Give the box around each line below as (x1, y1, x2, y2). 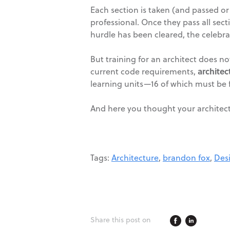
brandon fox (162, 152, 210, 164)
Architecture (111, 152, 159, 164)
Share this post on (90, 214, 150, 225)
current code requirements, (90, 66, 198, 78)
